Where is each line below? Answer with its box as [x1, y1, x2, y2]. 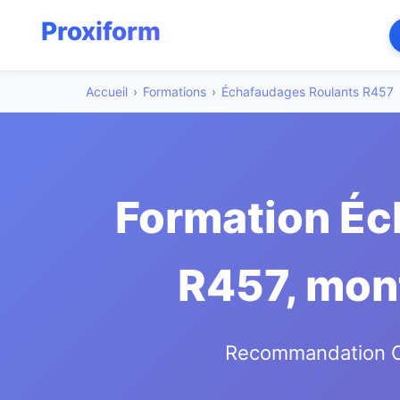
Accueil [86, 84, 128, 99]
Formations [143, 84, 206, 99]
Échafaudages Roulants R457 [221, 84, 394, 99]
